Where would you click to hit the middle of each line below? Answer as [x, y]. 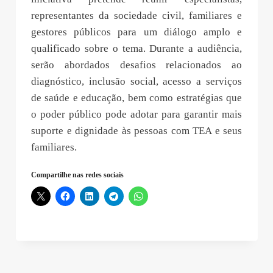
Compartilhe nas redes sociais [77, 175]
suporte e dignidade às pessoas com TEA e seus [136, 131]
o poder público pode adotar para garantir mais [136, 115]
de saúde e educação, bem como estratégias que [136, 98]
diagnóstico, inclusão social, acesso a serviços [136, 82]
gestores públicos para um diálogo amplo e [136, 32]
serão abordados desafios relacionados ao [136, 65]
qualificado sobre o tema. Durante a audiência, [136, 49]
